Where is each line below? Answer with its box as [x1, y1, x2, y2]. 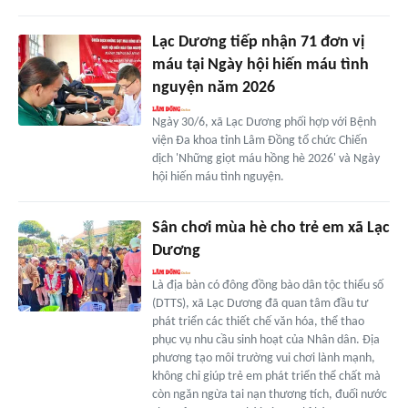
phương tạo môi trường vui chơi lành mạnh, [151, 351, 375, 365]
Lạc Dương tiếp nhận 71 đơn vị [151, 33, 364, 51]
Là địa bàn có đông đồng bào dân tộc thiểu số [151, 278, 383, 292]
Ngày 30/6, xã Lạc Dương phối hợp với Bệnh [151, 115, 376, 129]
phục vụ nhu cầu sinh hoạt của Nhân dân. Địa [151, 332, 380, 347]
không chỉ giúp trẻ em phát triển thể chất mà [151, 369, 381, 383]
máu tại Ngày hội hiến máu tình [151, 56, 369, 74]
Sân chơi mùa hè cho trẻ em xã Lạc [151, 219, 390, 237]
